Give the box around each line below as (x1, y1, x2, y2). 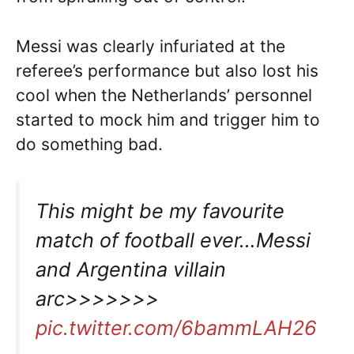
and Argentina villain (36, 258, 226, 282)
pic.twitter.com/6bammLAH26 (36, 316, 317, 341)
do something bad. (16, 134, 163, 154)
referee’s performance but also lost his (16, 60, 318, 81)
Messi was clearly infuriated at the (16, 36, 285, 56)
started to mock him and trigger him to (16, 109, 320, 130)
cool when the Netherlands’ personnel (16, 85, 312, 105)
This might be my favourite (36, 199, 284, 224)
